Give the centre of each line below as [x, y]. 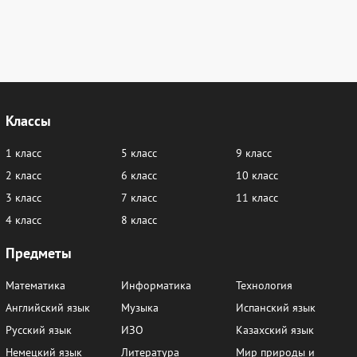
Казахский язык [275, 330]
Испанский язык [276, 308]
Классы [28, 121]
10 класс [257, 176]
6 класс [139, 176]
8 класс [139, 220]
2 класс [24, 176]
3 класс [24, 198]
